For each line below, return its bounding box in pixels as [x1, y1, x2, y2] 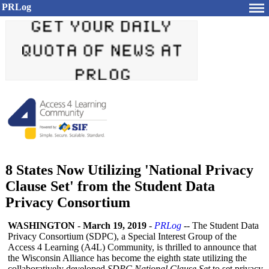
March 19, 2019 [83, 220, 147, 231]
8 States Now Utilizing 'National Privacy [5, 162, 253, 178]
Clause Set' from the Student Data [5, 178, 215, 194]
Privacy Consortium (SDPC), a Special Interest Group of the [8, 231, 237, 241]
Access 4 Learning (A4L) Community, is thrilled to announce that [8, 242, 256, 252]
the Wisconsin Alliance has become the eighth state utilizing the [8, 253, 247, 263]
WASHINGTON [8, 220, 75, 231]
